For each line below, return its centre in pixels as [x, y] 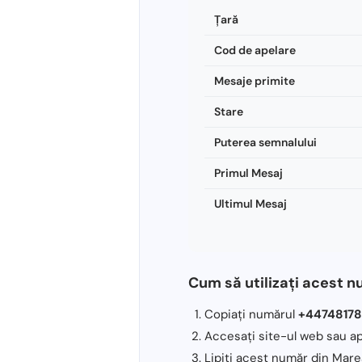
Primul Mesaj [248, 173]
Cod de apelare [255, 50]
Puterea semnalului [265, 142]
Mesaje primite [255, 80]
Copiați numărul [251, 314]
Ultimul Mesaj [250, 203]
